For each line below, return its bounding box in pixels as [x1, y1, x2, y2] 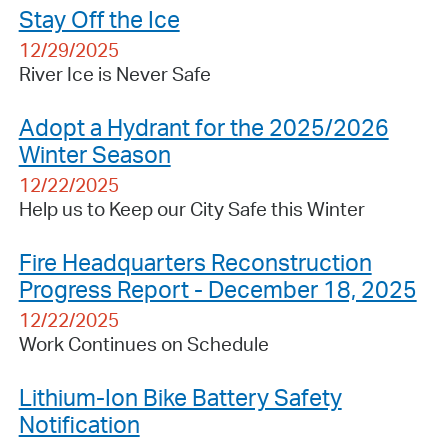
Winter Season [18, 138, 171, 169]
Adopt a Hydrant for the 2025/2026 [18, 111, 389, 142]
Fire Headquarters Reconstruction [18, 246, 372, 277]
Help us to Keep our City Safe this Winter [18, 196, 365, 221]
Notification [18, 408, 140, 439]
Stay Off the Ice [18, 3, 180, 34]
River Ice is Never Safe [18, 61, 211, 86]
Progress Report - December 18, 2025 [18, 273, 417, 304]
